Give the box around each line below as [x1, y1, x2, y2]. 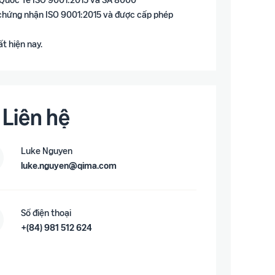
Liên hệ [2, 102, 71, 131]
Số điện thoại [21, 206, 72, 219]
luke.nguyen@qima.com [21, 158, 117, 171]
